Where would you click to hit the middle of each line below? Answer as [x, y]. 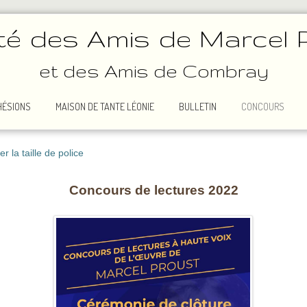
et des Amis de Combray [153, 71]
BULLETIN [198, 106]
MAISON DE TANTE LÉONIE [105, 106]
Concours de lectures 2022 [153, 190]
